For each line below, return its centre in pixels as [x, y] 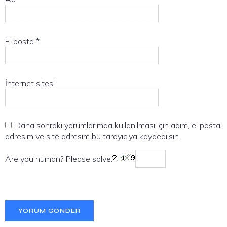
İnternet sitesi [30, 83]
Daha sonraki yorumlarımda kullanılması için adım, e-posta [118, 125]
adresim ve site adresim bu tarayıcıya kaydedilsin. [93, 136]
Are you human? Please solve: [59, 158]
